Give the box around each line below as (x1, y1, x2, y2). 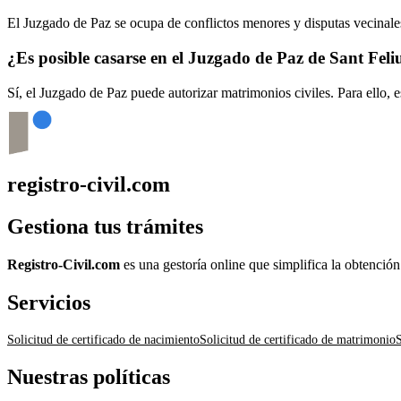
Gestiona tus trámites (7, 215, 203, 239)
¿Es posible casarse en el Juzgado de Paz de (7, 47, 329, 67)
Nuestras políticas (7, 364, 170, 388)
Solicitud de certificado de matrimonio (200, 332, 396, 346)
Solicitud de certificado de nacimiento (7, 332, 200, 346)
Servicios (7, 290, 90, 314)
